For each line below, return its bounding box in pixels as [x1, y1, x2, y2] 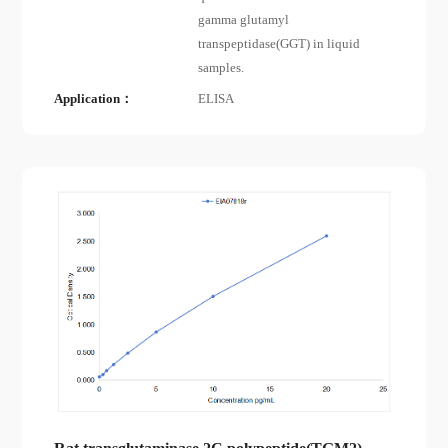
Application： [54, 92, 134, 107]
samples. [198, 61, 245, 76]
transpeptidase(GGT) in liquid [198, 37, 361, 52]
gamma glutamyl [198, 13, 290, 28]
